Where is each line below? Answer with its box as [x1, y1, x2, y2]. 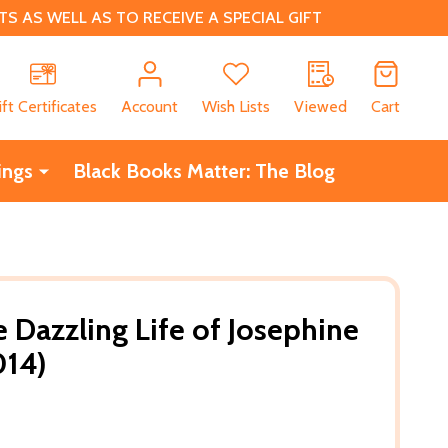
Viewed [294, 96, 347, 116]
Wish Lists [202, 96, 270, 116]
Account [121, 96, 178, 116]
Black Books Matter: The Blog [72, 158, 335, 183]
